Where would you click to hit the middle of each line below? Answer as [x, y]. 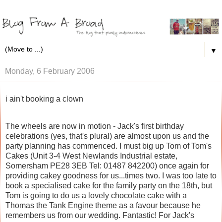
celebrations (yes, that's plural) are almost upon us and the [107, 136]
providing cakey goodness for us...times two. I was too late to [111, 176]
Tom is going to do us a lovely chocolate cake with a [96, 196]
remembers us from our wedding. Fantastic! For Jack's [100, 216]
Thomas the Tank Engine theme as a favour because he [103, 206]
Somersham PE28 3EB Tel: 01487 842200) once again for [107, 166]
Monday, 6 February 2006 [50, 71]
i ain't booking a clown [44, 99]
